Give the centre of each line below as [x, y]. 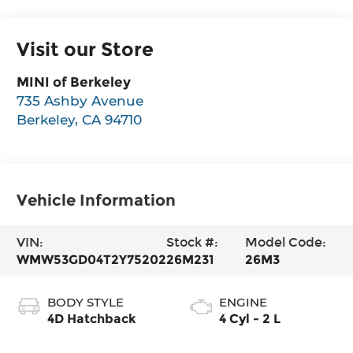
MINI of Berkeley [74, 81]
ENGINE [243, 302]
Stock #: [193, 242]
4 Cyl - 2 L [250, 318]
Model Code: [285, 242]
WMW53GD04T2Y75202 [92, 259]
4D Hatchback [92, 318]
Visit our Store [85, 49]
